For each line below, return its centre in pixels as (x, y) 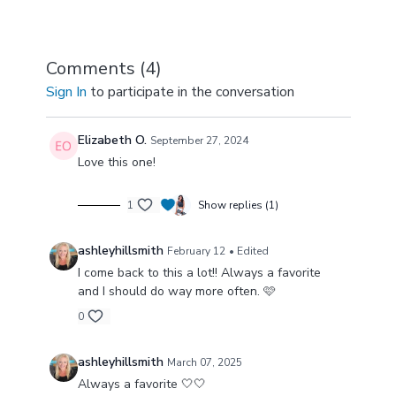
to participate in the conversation (190, 92)
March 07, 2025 (204, 363)
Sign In (66, 92)
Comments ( (95, 69)
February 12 (196, 251)
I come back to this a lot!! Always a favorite (199, 273)
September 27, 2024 (199, 141)
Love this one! (116, 163)
